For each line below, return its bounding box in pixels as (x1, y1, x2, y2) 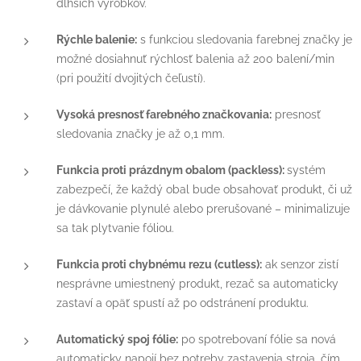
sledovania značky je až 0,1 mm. (56, 126, 225, 140)
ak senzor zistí (262, 256, 338, 271)
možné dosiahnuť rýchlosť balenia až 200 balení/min (56, 51, 334, 65)
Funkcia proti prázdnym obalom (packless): (56, 162, 287, 176)
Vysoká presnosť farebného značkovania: (56, 106, 272, 121)
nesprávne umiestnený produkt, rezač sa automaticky (56, 276, 338, 290)
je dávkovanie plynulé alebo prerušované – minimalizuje (56, 201, 350, 215)
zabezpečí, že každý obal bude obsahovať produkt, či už (56, 181, 352, 196)
